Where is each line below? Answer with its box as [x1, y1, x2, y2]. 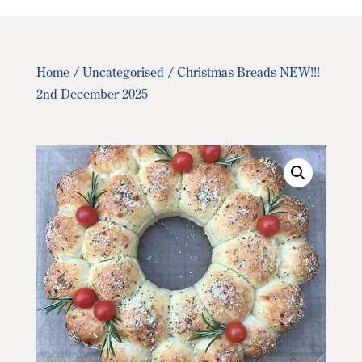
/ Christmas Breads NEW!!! [163, 64, 320, 80]
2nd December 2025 [36, 86, 148, 102]
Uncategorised [82, 64, 164, 80]
